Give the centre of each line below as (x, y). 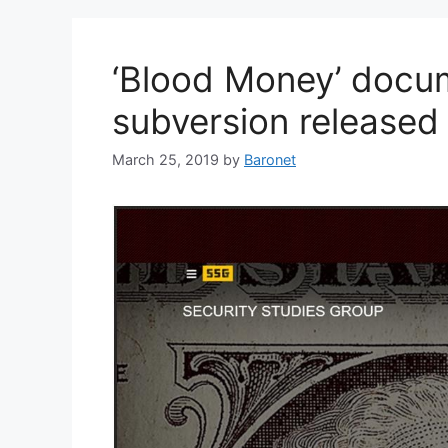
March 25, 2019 (165, 160)
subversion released (275, 121)
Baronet (270, 160)
